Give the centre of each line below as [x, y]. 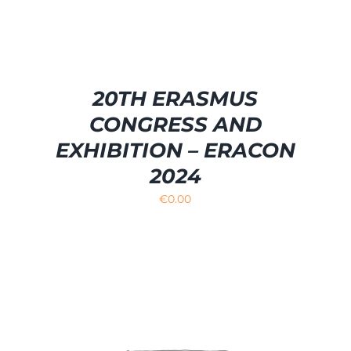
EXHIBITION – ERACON [175, 151]
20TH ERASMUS [175, 99]
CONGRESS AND [175, 125]
